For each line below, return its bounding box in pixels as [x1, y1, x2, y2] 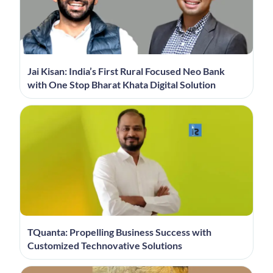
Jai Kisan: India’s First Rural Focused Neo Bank [27, 65, 225, 77]
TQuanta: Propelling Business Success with [27, 225, 211, 238]
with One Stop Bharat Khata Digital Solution [27, 78, 216, 90]
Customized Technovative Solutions [27, 239, 182, 251]
